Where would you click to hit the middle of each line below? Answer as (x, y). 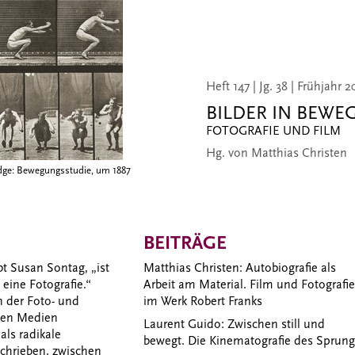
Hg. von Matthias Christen (276, 153)
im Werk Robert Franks (202, 301)
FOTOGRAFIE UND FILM (273, 131)
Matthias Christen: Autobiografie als (239, 267)
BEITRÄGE (185, 243)
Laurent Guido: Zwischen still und (234, 324)
